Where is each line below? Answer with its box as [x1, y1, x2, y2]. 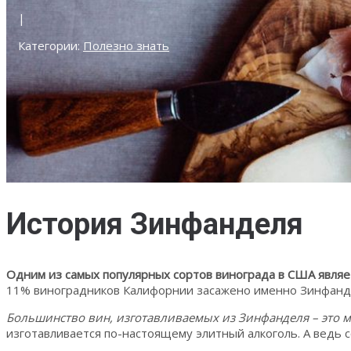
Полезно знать [83, 37, 169, 53]
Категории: [18, 37, 83, 53]
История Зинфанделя [6, 207, 303, 242]
